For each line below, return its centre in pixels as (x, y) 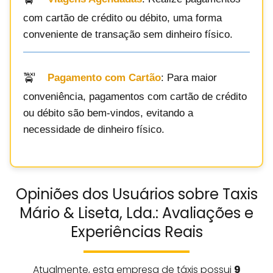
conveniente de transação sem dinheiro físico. (128, 34)
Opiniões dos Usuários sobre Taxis (136, 194)
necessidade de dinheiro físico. (94, 129)
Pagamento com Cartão (104, 78)
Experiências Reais (136, 232)
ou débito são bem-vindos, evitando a (108, 113)
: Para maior (189, 78)
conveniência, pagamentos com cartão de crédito (135, 96)
